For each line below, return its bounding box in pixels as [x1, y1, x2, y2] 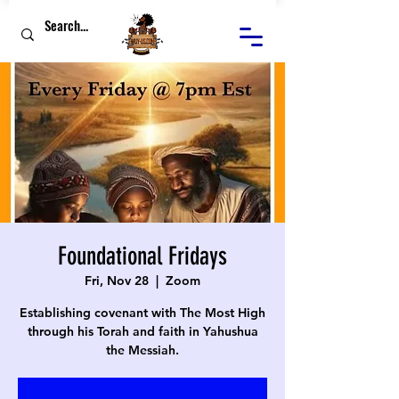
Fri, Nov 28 [85, 273, 149, 289]
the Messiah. [106, 342, 179, 358]
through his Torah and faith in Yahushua [27, 323, 258, 339]
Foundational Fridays [58, 241, 227, 271]
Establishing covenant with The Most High [20, 305, 265, 321]
